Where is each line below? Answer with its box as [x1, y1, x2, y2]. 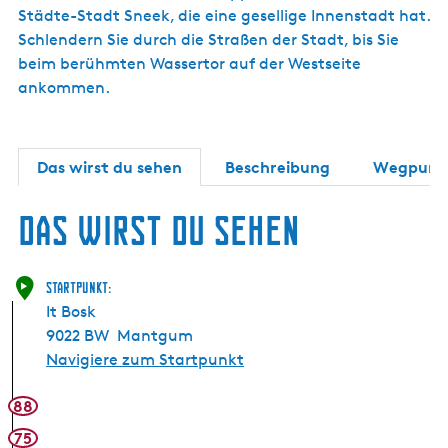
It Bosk [46, 302, 96, 321]
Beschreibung [225, 157, 330, 177]
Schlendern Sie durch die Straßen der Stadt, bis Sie [18, 30, 399, 49]
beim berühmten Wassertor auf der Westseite [18, 54, 361, 73]
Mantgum [117, 326, 193, 345]
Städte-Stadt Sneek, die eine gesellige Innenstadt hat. [18, 6, 430, 25]
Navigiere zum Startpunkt [46, 350, 244, 369]
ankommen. [18, 78, 121, 97]
